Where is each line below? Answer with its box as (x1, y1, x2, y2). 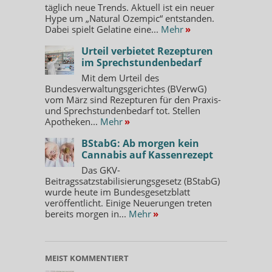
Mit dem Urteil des (81, 71, 159, 84)
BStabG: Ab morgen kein (81, 136, 199, 150)
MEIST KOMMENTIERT (45, 252, 129, 263)
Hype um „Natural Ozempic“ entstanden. (45, 12, 214, 24)
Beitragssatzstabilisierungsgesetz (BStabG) (45, 174, 220, 187)
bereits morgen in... (45, 207, 129, 220)
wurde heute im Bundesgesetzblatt (45, 185, 190, 198)
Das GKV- (81, 163, 120, 176)
